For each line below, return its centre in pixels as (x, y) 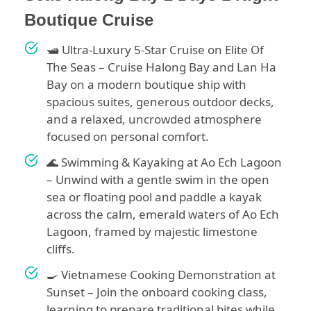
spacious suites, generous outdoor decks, (160, 102)
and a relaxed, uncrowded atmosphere (154, 119)
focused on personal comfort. (128, 137)
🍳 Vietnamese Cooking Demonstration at (161, 275)
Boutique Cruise (89, 20)
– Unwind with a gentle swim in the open (158, 180)
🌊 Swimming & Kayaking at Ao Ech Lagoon (164, 162)
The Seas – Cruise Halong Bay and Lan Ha (161, 67)
